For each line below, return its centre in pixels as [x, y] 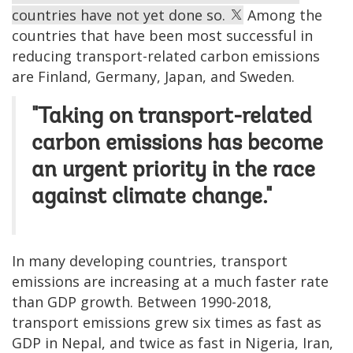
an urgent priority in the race [173, 171]
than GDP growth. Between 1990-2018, [142, 301]
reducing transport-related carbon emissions [166, 56]
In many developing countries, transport [150, 260]
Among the [283, 15]
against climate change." [152, 197]
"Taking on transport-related [172, 117]
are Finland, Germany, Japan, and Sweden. [153, 76]
